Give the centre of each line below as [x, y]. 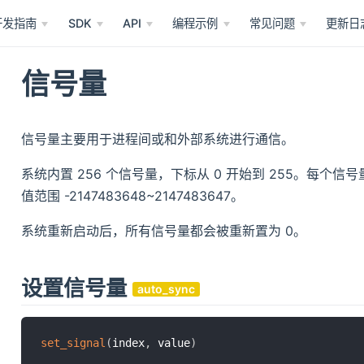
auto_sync [166, 289]
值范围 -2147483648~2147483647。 [132, 195]
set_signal [73, 342]
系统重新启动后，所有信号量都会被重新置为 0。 [163, 230]
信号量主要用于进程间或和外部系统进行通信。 [157, 139]
